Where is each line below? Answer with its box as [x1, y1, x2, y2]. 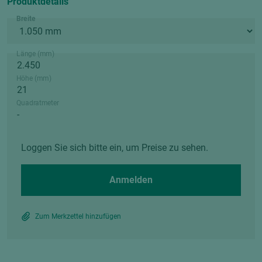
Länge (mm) [16, 49, 55, 58]
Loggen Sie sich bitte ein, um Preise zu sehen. [21, 142, 208, 153]
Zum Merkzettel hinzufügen [35, 212, 121, 220]
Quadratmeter [16, 98, 59, 108]
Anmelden [109, 174, 153, 185]
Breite [16, 14, 36, 23]
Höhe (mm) [16, 74, 51, 83]
